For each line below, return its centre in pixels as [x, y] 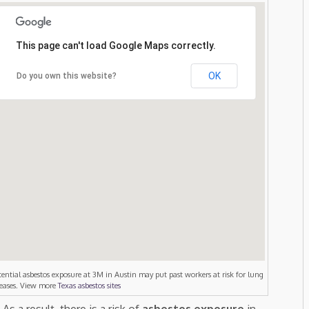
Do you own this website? [66, 76]
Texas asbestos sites [89, 285]
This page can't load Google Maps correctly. [116, 46]
